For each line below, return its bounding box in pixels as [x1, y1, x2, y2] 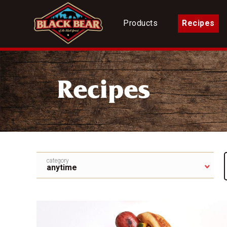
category [47, 157, 69, 164]
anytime [47, 163, 77, 172]
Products [123, 18, 158, 28]
